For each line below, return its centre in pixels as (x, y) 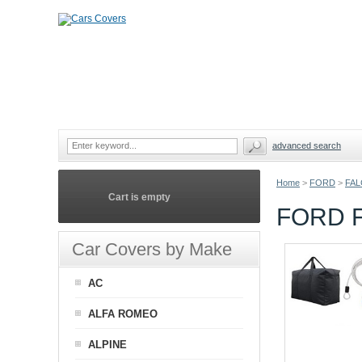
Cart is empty (139, 197)
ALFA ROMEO (123, 314)
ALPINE (107, 345)
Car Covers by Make (152, 249)
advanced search (307, 145)
